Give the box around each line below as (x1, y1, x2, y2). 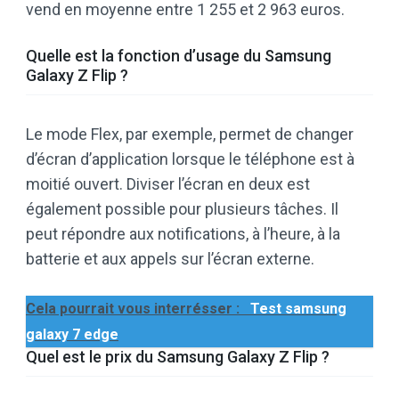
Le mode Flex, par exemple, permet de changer (26, 124, 354, 143)
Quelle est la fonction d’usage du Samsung (26, 45, 331, 65)
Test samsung (250, 299, 346, 317)
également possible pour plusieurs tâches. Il (26, 199, 338, 218)
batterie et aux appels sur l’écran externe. (26, 248, 314, 268)
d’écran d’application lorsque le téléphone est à (26, 149, 354, 168)
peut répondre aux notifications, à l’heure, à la (26, 224, 340, 243)
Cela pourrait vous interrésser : (26, 299, 243, 317)
